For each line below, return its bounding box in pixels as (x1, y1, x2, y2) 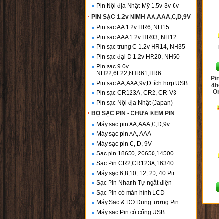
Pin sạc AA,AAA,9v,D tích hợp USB (96, 80, 188, 87)
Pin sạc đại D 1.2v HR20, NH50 (96, 53, 180, 60)
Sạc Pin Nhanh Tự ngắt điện (96, 179, 172, 186)
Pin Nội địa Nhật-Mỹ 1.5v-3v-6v (96, 2, 179, 9)
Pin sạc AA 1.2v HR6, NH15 (96, 24, 169, 31)
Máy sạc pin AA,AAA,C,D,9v (96, 121, 170, 128)
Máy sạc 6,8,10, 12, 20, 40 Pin (96, 170, 176, 176)
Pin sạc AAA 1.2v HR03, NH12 (96, 34, 176, 41)
